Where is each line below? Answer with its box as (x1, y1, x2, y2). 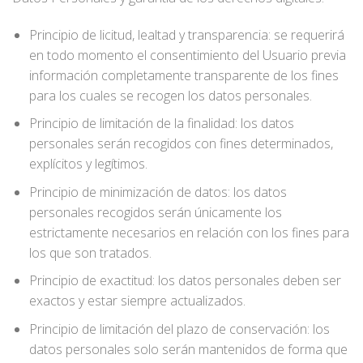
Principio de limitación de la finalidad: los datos (28, 114, 294, 133)
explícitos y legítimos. (28, 155, 147, 173)
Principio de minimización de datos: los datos (28, 182, 287, 201)
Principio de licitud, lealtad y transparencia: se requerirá (28, 25, 344, 44)
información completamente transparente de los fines (28, 66, 339, 84)
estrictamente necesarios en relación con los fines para (28, 223, 349, 241)
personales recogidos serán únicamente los (28, 203, 282, 221)
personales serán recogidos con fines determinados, (28, 135, 333, 153)
